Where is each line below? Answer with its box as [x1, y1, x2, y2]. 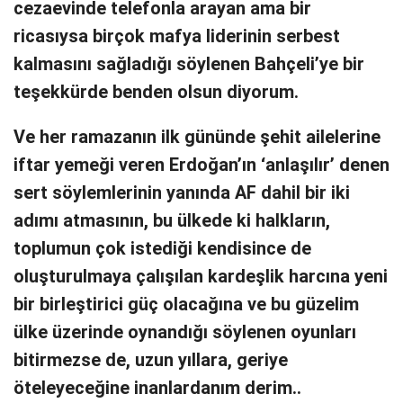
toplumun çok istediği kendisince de [13, 238, 311, 260]
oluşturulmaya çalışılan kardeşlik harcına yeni [13, 266, 388, 288]
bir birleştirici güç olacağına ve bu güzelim [13, 294, 359, 316]
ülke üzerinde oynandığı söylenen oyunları [13, 322, 356, 344]
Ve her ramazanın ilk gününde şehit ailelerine [13, 127, 381, 148]
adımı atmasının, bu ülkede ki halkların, [13, 210, 330, 232]
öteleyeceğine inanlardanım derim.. [13, 378, 301, 399]
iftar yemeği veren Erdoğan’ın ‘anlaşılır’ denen [13, 155, 390, 176]
